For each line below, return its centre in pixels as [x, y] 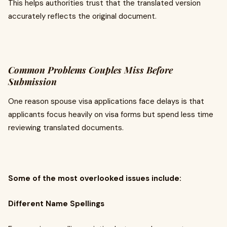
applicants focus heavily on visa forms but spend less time [111, 115]
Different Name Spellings [56, 204]
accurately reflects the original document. [82, 16]
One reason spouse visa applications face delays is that [106, 101]
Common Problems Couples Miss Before [90, 70]
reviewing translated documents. [66, 128]
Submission [32, 82]
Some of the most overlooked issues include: [95, 178]
